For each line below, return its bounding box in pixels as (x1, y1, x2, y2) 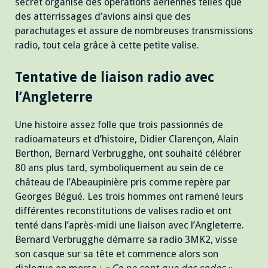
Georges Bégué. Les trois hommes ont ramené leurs (15, 191, 243, 203)
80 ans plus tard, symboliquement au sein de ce (15, 162, 224, 174)
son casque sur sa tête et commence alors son (15, 248, 218, 260)
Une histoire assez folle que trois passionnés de (15, 119, 223, 131)
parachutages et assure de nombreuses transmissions (15, 25, 253, 37)
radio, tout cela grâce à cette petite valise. (15, 39, 199, 51)
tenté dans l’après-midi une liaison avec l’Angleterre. (15, 220, 244, 232)
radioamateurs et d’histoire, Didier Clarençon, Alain (15, 133, 239, 145)
